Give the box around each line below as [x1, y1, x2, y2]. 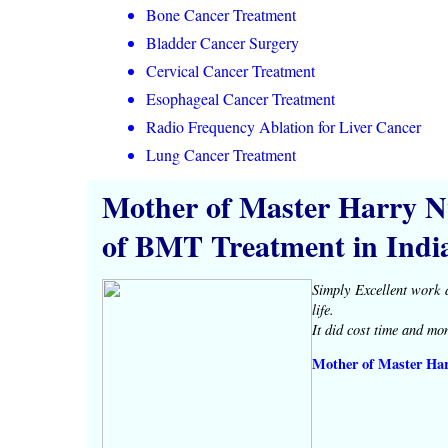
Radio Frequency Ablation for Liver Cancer [146, 115, 421, 137]
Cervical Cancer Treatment [146, 59, 315, 81]
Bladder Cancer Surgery [146, 31, 299, 53]
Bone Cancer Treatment [146, 3, 296, 25]
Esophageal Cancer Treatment [146, 87, 335, 109]
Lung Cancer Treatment [146, 143, 296, 165]
